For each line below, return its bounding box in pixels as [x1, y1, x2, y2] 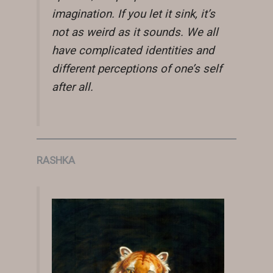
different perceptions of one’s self [52, 62, 222, 76]
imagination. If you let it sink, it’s [52, 7, 215, 21]
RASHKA [37, 154, 75, 167]
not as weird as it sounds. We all [52, 25, 218, 39]
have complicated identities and [52, 43, 214, 57]
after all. [52, 80, 93, 94]
